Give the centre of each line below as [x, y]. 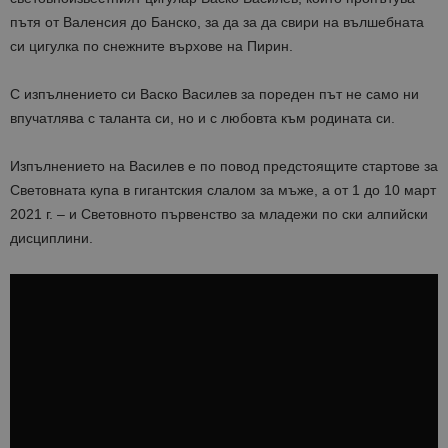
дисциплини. [51, 238]
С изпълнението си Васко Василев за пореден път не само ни [214, 94]
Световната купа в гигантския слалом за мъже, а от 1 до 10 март [223, 190]
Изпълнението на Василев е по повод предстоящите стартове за [224, 166]
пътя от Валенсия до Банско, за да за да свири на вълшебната [217, 22]
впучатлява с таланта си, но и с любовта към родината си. [202, 118]
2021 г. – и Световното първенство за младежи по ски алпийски [219, 214]
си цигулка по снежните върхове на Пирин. [151, 46]
